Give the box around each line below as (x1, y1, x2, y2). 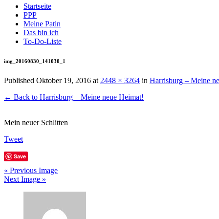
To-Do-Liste (23, 37, 62, 45)
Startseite (23, 2, 51, 10)
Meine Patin (23, 20, 61, 28)
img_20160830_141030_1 (4, 58, 66, 64)
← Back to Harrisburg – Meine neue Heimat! (4, 92, 144, 101)
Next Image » (4, 175, 46, 183)
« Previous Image (4, 166, 58, 175)
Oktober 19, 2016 (36, 76, 91, 85)
